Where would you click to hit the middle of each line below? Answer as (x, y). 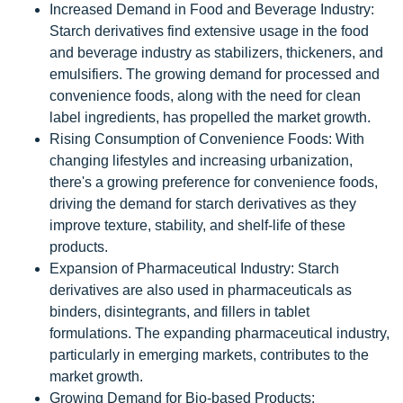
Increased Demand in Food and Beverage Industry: (212, 9)
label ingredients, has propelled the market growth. (210, 117)
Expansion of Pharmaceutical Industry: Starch (194, 269)
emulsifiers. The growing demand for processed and (215, 74)
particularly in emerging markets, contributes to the (209, 355)
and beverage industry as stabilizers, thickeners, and (216, 53)
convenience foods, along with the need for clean (205, 96)
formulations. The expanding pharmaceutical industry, (219, 333)
